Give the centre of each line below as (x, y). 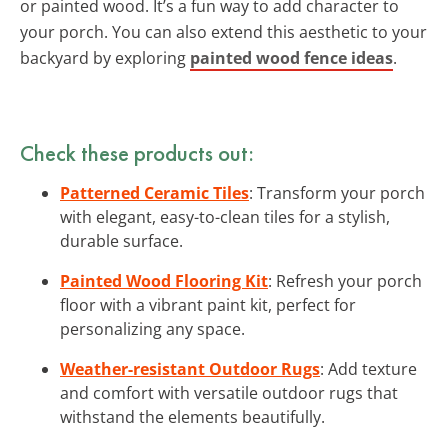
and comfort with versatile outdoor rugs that (229, 392)
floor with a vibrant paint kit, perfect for (208, 304)
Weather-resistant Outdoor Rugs (190, 368)
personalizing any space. (152, 328)
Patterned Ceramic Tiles (154, 192)
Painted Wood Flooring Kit (164, 280)
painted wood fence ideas (291, 57)
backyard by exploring (105, 57)
